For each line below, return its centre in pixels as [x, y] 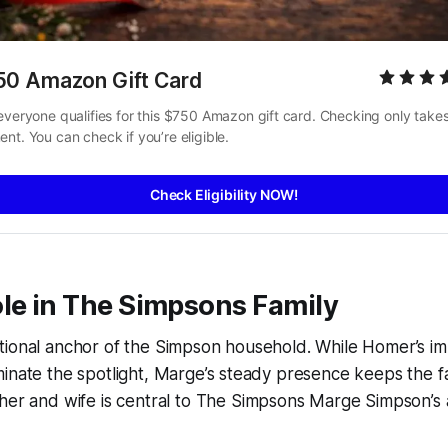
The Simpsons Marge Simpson [313, 401]
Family [292, 306]
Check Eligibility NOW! [224, 194]
